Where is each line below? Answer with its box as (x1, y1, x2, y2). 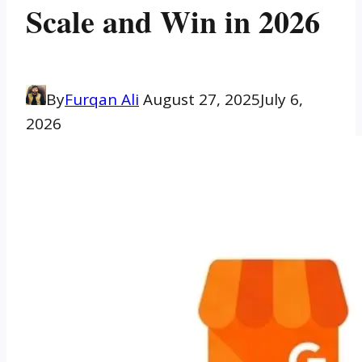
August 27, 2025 (143, 89, 260, 111)
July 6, (260, 89, 303, 111)
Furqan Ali (65, 89, 139, 111)
